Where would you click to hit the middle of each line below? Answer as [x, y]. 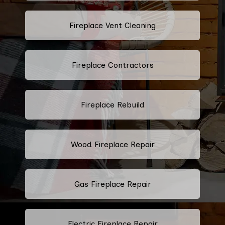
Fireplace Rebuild [113, 104]
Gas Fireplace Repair [113, 184]
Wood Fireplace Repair [113, 144]
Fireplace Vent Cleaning [113, 25]
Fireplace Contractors [113, 65]
